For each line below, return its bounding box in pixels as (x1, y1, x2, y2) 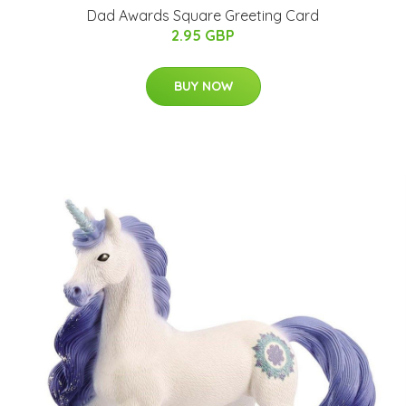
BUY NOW (173, 78, 233, 94)
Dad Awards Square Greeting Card (87, 6, 319, 24)
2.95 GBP (171, 26, 235, 44)
